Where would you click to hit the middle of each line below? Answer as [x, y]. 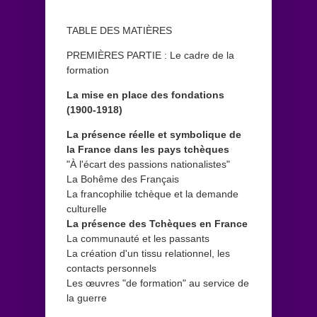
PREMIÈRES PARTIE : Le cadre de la [150, 55]
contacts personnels [111, 268]
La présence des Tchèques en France [157, 223]
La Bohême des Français [123, 179]
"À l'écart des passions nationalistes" [148, 164]
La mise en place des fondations [145, 94]
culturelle [87, 208]
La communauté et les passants [138, 238]
